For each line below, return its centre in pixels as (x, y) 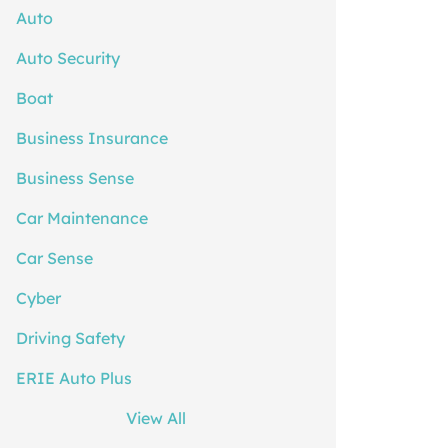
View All (155, 418)
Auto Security (67, 58)
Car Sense (54, 258)
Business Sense (74, 178)
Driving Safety (70, 338)
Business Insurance (91, 138)
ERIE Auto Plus (73, 378)
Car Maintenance (81, 218)
